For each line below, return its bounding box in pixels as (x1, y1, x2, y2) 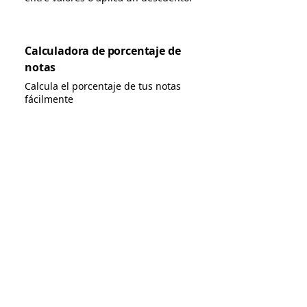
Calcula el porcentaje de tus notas (25, 79, 181, 93)
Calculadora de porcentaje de (25, 43, 181, 58)
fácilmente (25, 93, 73, 106)
